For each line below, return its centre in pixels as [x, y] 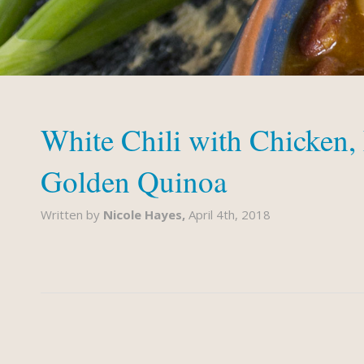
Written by [72, 215]
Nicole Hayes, [146, 215]
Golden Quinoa [134, 181]
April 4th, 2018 [230, 215]
